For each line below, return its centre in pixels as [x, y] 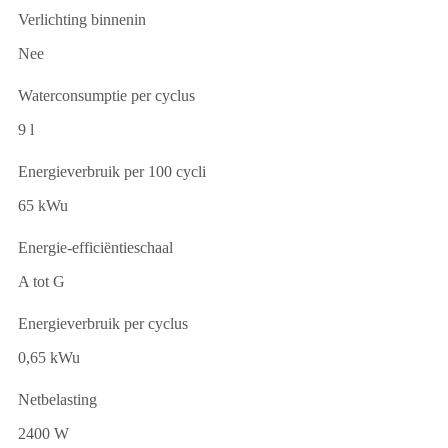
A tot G [41, 281]
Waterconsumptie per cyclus [106, 95]
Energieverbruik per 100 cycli [112, 171]
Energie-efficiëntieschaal [95, 247]
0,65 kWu [49, 357]
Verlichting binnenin [82, 19]
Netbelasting [57, 399]
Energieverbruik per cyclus [103, 323]
